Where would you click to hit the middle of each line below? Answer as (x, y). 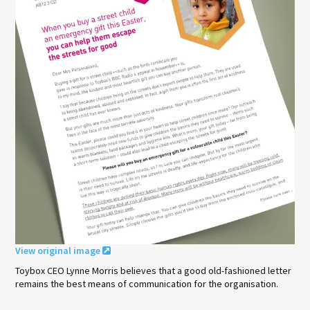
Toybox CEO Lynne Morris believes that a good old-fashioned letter (154, 271)
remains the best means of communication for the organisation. (147, 284)
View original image (59, 251)
